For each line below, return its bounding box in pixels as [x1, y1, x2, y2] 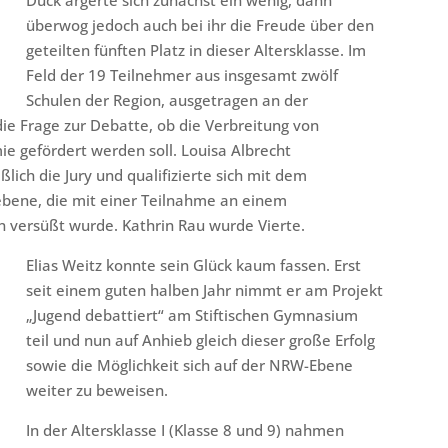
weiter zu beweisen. [26, 380, 169, 401]
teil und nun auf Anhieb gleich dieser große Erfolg [26, 330, 376, 351]
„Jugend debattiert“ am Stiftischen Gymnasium [26, 305, 359, 326]
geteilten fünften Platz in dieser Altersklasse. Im [26, 40, 367, 61]
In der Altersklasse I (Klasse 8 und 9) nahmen [26, 420, 345, 441]
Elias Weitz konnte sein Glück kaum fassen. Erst [26, 255, 362, 276]
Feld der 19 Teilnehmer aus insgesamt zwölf [26, 65, 339, 86]
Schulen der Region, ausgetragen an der [26, 90, 309, 111]
